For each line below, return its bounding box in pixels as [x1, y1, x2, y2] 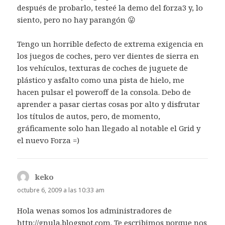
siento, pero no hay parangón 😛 [17, 14, 136, 25]
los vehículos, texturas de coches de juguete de [17, 62, 188, 73]
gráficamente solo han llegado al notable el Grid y [17, 123, 201, 133]
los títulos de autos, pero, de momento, [17, 110, 161, 121]
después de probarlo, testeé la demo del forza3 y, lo [17, 2, 203, 13]
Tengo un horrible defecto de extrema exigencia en [17, 38, 204, 49]
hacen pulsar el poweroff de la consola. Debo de [17, 86, 191, 97]
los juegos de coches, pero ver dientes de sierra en [17, 50, 199, 61]
